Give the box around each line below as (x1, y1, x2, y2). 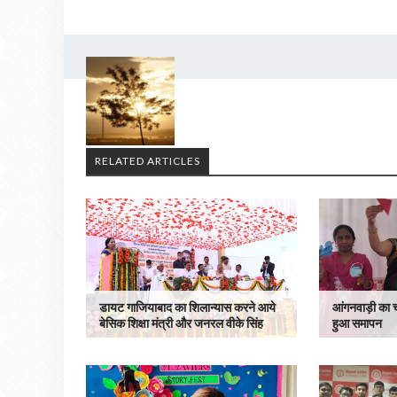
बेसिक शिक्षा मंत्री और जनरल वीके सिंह (99, 315, 263, 331)
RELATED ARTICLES (95, 154, 200, 167)
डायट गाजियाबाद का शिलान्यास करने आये (99, 300, 276, 315)
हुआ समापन (332, 315, 383, 331)
